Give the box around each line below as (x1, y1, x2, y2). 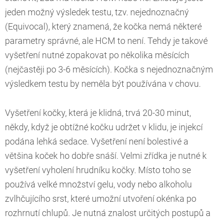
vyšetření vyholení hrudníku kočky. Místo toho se (5, 165, 191, 176)
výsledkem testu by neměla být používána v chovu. (5, 79, 203, 89)
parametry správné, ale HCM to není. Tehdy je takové (5, 36, 208, 46)
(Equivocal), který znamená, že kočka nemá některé (5, 22, 202, 32)
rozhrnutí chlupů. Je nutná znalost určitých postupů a (5, 208, 211, 219)
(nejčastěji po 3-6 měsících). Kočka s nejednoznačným (5, 65, 213, 75)
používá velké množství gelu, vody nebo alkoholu (5, 180, 192, 190)
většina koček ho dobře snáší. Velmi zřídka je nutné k (5, 151, 207, 161)
